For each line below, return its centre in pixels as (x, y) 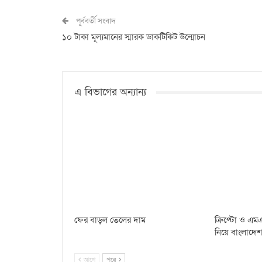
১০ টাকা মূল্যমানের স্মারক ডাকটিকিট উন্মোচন (134, 37)
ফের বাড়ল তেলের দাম (110, 220)
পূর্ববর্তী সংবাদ (95, 21)
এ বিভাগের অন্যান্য (110, 92)
